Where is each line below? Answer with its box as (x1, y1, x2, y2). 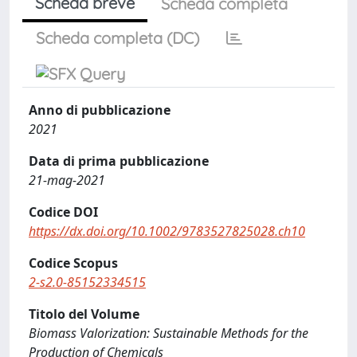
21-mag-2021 (29, 171, 105, 189)
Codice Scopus (29, 254, 118, 272)
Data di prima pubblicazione (29, 152, 209, 170)
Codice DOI (29, 203, 98, 221)
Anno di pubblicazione (29, 101, 171, 119)
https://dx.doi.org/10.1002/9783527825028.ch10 (29, 222, 305, 240)
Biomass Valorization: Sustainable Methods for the (29, 324, 308, 342)
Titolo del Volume (29, 305, 139, 323)
